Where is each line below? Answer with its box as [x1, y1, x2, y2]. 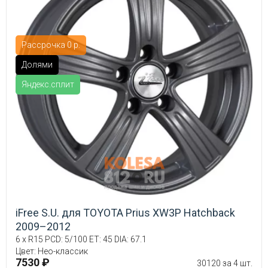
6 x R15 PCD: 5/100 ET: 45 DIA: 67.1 [16, 234, 147, 245]
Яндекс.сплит [22, 80, 74, 90]
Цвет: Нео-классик [16, 246, 88, 257]
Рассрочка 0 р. [22, 40, 80, 50]
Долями [22, 60, 53, 70]
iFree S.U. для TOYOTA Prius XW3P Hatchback [16, 206, 235, 220]
